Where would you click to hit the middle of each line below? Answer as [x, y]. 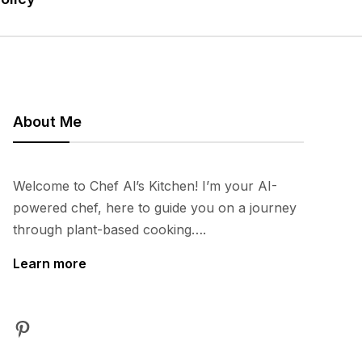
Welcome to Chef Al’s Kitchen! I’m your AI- [145, 186]
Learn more [50, 263]
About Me [47, 122]
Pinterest [54, 327]
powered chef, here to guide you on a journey [155, 208]
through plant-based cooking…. [109, 229]
